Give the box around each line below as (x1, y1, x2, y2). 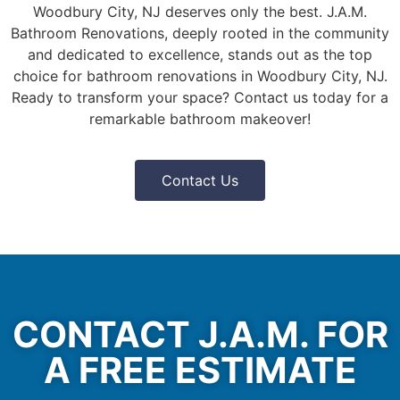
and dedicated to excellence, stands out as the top (28, 45, 372, 63)
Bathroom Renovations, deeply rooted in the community (11, 23, 389, 42)
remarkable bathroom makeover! (89, 109, 311, 128)
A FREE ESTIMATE (43, 347, 357, 392)
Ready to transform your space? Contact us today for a (12, 87, 388, 106)
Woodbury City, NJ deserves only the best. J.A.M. (33, 2, 367, 21)
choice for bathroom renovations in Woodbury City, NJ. (12, 66, 387, 85)
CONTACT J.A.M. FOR (12, 312, 388, 356)
